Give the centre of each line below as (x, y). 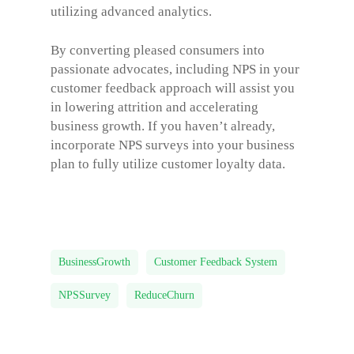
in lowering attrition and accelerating (154, 107)
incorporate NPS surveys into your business (173, 145)
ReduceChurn (164, 295)
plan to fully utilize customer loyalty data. (168, 164)
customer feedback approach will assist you (173, 88)
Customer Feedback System (216, 262)
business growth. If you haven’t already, (163, 126)
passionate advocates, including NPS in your (175, 69)
